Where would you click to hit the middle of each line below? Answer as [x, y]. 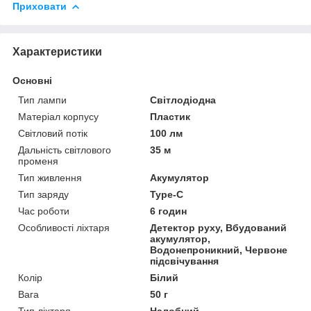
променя [38, 161]
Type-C [167, 194]
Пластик [170, 116]
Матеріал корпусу [58, 116]
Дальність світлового [65, 150]
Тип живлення [50, 177]
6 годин [169, 211]
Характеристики [57, 51]
